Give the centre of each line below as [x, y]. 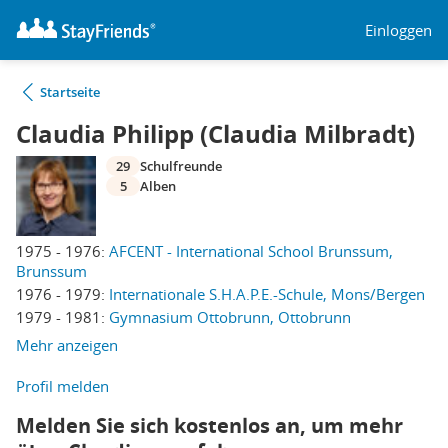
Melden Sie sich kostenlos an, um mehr [209, 425]
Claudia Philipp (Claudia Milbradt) [215, 134]
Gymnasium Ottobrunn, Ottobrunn [230, 317]
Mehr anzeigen [67, 345]
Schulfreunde [181, 166]
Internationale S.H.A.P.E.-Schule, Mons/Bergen [267, 294]
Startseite [70, 92]
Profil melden [62, 386]
